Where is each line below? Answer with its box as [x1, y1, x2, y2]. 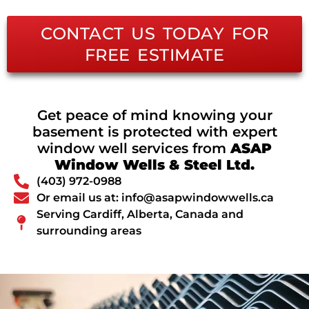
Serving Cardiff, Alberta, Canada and [36, 208, 243, 221]
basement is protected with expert [32, 123, 277, 141]
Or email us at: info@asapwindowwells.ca [36, 191, 274, 205]
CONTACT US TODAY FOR [41, 23, 268, 44]
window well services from [37, 140, 230, 157]
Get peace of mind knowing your [37, 107, 272, 124]
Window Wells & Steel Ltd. [54, 157, 255, 174]
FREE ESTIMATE [84, 45, 225, 66]
